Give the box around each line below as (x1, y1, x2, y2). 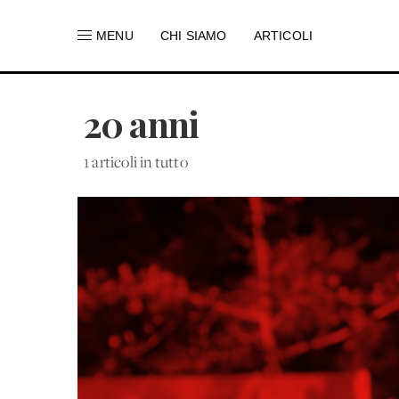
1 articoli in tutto (84, 155, 188, 172)
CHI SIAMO (159, 28, 227, 43)
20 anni (84, 100, 199, 147)
